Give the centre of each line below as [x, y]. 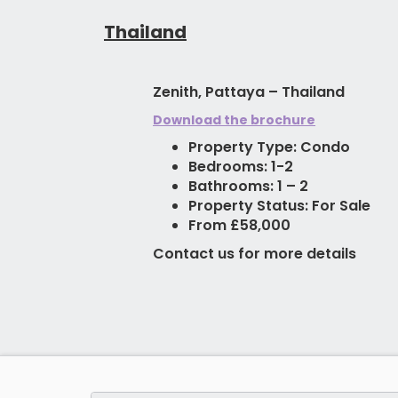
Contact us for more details [255, 254]
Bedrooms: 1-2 [241, 167]
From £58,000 [240, 226]
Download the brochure [235, 120]
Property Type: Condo [270, 147]
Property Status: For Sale [280, 206]
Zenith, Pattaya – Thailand [249, 92]
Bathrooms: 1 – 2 [249, 187]
